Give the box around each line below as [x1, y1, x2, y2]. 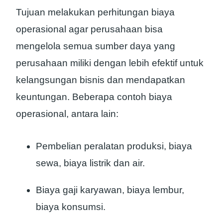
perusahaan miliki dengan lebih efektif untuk [16, 58, 204, 69]
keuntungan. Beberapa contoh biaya [16, 92, 172, 103]
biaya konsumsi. [36, 201, 106, 212]
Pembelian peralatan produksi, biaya [36, 140, 192, 151]
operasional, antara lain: [16, 109, 118, 119]
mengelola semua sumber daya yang [16, 41, 175, 52]
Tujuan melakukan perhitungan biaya [16, 7, 175, 18]
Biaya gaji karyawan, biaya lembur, [36, 184, 184, 195]
